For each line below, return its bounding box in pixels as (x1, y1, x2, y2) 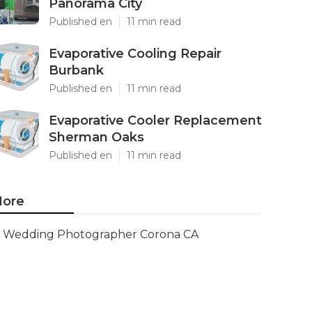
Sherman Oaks (49, 130, 144, 145)
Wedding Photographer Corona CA (3, 228, 198, 241)
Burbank (49, 63, 104, 78)
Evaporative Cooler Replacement (49, 113, 262, 128)
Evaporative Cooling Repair (49, 46, 221, 61)
